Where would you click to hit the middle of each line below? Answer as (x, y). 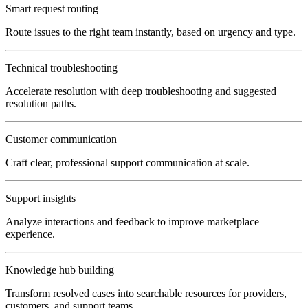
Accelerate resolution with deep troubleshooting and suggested (141, 91)
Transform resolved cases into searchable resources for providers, (146, 294)
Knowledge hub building (60, 270)
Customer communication (61, 140)
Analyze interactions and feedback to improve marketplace (132, 222)
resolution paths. (41, 104)
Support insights (41, 199)
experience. (30, 234)
